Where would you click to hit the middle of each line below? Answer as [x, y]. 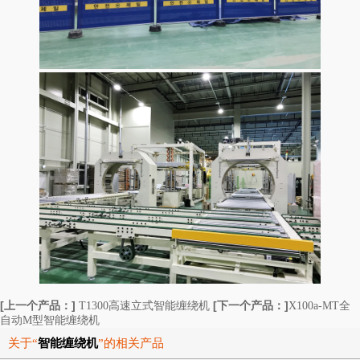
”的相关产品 [131, 343]
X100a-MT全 [319, 305]
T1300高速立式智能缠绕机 [144, 305]
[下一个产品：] [251, 305]
